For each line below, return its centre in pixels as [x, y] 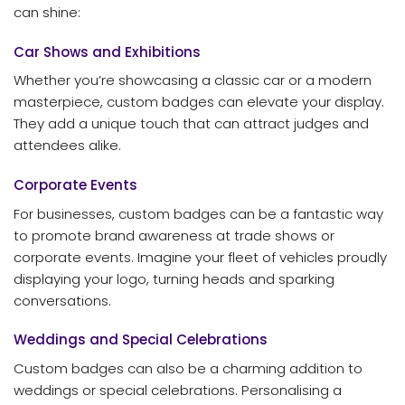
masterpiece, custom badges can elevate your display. [199, 102]
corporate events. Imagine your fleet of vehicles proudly [200, 257]
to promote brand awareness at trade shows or [174, 235]
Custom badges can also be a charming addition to [188, 368]
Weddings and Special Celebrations [141, 340]
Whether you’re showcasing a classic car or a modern [193, 80]
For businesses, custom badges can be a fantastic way [198, 213]
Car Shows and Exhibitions [107, 52]
